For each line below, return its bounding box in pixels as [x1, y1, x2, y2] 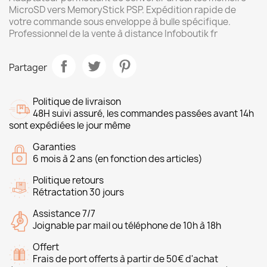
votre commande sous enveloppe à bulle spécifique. [9, 15, 231, 28]
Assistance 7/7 [33, 207, 95, 220]
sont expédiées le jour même [9, 119, 131, 132]
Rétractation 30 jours [33, 186, 124, 198]
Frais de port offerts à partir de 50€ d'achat [33, 253, 218, 265]
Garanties [33, 141, 76, 153]
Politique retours [33, 174, 104, 187]
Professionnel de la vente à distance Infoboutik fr [9, 27, 218, 40]
